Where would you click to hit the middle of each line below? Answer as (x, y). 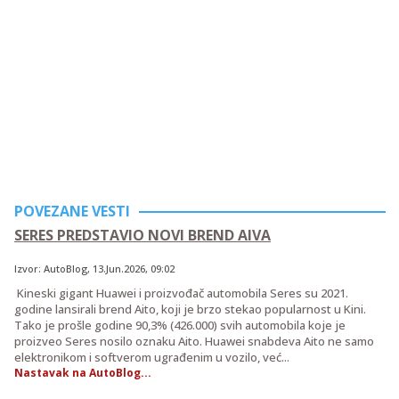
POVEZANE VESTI (72, 211)
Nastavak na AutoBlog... (83, 372)
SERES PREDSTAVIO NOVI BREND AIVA (142, 235)
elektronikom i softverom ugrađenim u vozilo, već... (152, 357)
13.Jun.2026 (119, 268)
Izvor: (29, 268)
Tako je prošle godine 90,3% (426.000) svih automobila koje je (180, 325)
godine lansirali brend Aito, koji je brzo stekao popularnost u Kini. (190, 309)
